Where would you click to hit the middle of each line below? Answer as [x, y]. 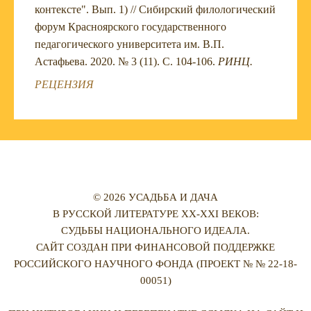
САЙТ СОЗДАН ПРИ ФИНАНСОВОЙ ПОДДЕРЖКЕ [155, 247]
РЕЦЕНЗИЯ [64, 84]
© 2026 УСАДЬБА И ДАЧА [155, 197]
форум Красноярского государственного [131, 26]
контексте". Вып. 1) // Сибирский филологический [155, 9]
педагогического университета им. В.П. [129, 44]
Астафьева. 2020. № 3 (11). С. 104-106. [126, 61]
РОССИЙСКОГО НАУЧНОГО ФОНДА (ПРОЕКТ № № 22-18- [155, 263]
